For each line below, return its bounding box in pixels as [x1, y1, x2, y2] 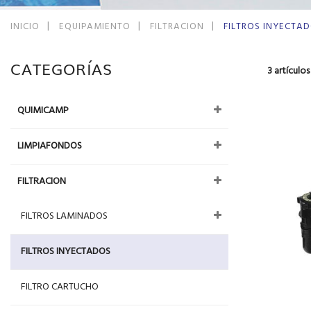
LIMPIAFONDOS [17, 138, 82, 154]
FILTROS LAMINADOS [21, 208, 108, 224]
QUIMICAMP [17, 103, 69, 119]
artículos [271, 63, 310, 79]
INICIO [10, 19, 42, 34]
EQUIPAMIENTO [59, 19, 133, 34]
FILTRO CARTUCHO [21, 279, 99, 295]
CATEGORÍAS [10, 57, 112, 80]
